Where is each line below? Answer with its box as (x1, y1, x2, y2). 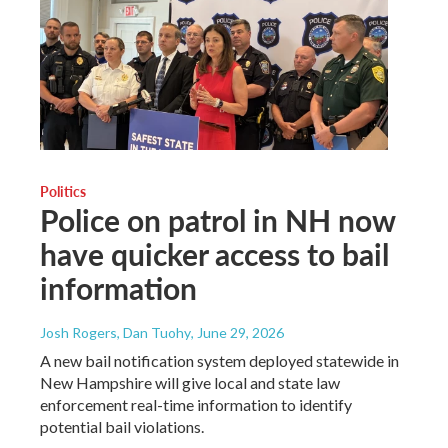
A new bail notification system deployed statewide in (40, 350, 399, 370)
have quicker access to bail (40, 232, 389, 275)
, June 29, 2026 (191, 323, 284, 341)
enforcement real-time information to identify (40, 394, 352, 414)
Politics (40, 180, 86, 201)
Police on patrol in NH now (40, 198, 395, 241)
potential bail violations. (40, 416, 204, 436)
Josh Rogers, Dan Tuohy (40, 323, 191, 341)
